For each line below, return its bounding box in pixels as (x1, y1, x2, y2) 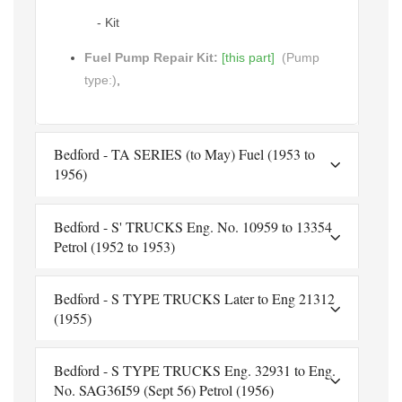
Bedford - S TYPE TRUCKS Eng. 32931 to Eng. (54, 360, 336, 380)
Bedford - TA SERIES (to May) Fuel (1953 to (54, 144, 315, 164)
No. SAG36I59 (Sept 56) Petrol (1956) (54, 380, 274, 399)
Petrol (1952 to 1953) (54, 236, 175, 256)
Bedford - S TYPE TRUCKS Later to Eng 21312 (54, 288, 335, 308)
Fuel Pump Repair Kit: (84, 49, 222, 65)
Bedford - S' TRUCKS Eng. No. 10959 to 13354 (54, 216, 332, 236)
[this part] (222, 49, 275, 65)
